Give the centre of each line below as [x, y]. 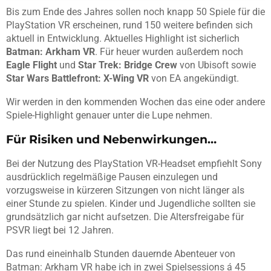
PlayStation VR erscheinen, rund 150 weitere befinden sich [129, 25]
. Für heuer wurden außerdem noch [169, 51]
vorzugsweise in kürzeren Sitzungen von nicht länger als [125, 190]
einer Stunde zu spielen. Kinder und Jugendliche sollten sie [131, 203]
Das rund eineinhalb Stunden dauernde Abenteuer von [121, 253]
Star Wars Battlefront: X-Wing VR [77, 78]
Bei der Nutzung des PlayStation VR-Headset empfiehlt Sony [134, 163]
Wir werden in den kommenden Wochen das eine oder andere [135, 102]
